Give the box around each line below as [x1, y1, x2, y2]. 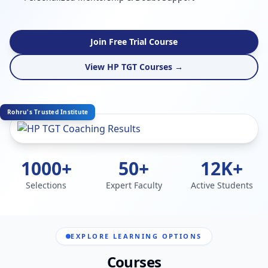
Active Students [190, 179, 253, 191]
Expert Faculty [105, 179, 162, 191]
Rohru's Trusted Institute [7, 108, 89, 116]
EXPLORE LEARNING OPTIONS [71, 232, 202, 240]
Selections [26, 179, 67, 191]
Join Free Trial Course [90, 36, 178, 47]
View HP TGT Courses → [85, 61, 183, 72]
